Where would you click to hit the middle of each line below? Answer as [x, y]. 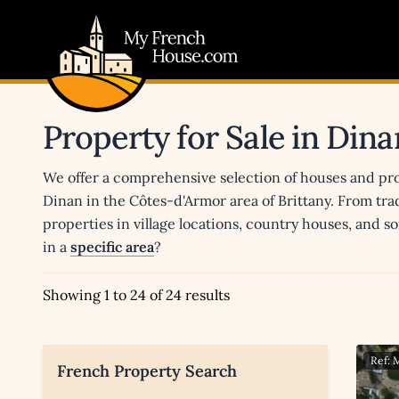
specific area [112, 247]
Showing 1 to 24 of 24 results [136, 295]
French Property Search [147, 371]
